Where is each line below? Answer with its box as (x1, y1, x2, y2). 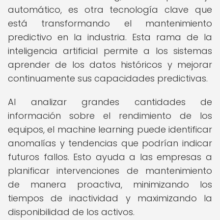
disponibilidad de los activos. (8, 206, 135, 218)
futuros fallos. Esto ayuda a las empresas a (8, 151, 212, 163)
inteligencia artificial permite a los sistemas (8, 45, 212, 57)
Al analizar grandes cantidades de (8, 96, 212, 108)
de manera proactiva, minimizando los (8, 178, 212, 191)
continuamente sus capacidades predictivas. (8, 72, 208, 84)
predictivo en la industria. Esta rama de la (8, 31, 212, 43)
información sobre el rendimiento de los (8, 110, 212, 122)
